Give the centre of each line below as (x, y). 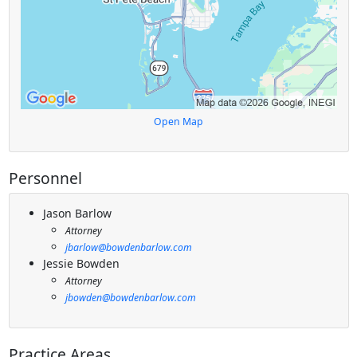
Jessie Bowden (81, 264)
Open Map (178, 122)
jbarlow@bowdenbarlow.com (128, 248)
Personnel (45, 178)
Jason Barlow (77, 214)
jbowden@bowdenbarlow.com (130, 298)
